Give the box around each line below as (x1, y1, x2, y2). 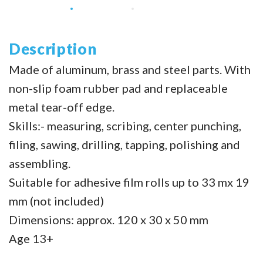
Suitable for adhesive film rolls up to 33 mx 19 (9, 175, 249, 190)
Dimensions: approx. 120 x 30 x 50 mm (9, 213, 211, 227)
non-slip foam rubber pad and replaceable (9, 81, 228, 96)
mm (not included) (9, 194, 104, 208)
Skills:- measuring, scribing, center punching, (9, 119, 241, 133)
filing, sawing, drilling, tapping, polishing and (9, 137, 240, 152)
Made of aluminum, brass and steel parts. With (9, 62, 251, 77)
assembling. (9, 156, 70, 171)
